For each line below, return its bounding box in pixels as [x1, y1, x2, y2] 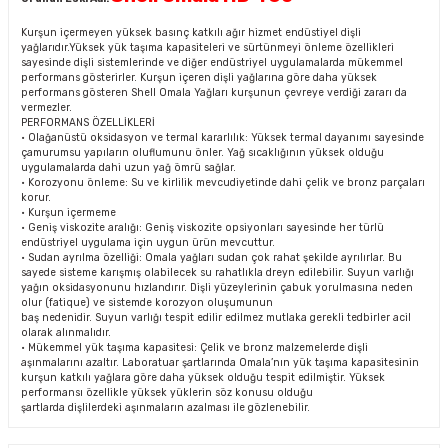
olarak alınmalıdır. [21, 326, 111, 339]
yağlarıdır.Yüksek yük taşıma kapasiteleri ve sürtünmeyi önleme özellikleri [21, 41, 394, 54]
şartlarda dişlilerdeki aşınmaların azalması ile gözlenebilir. [21, 401, 310, 414]
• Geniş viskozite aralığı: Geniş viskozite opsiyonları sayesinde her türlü [21, 221, 384, 234]
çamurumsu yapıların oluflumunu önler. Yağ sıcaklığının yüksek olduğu [21, 146, 384, 159]
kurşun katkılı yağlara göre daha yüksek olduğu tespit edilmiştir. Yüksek [21, 371, 385, 384]
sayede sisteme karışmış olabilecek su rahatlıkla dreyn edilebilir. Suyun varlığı [21, 266, 414, 279]
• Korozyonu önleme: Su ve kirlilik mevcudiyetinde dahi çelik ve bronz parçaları [21, 176, 425, 189]
